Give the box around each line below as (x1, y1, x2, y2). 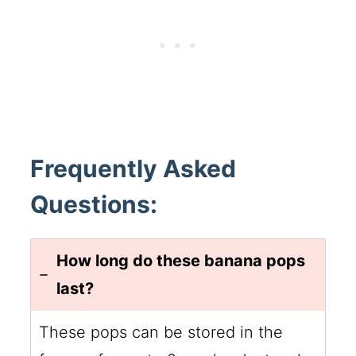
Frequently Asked (30, 154, 237, 184)
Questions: (30, 190, 158, 219)
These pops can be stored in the (39, 323, 284, 342)
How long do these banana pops (56, 251, 306, 271)
